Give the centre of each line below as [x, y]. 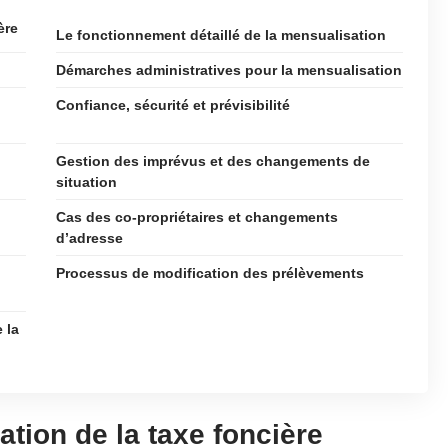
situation [86, 182]
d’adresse [89, 238]
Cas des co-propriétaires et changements [197, 217]
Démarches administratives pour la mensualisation [229, 70]
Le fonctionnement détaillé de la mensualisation [221, 35]
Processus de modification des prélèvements [210, 273]
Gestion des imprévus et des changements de [213, 161]
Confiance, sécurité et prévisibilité [173, 105]
